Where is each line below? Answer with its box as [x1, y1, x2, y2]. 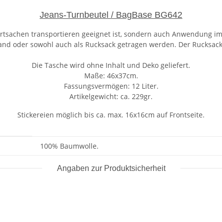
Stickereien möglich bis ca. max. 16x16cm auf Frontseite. [17, 110, 205, 119]
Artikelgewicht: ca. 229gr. [69, 91, 153, 101]
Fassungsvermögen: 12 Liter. [63, 81, 159, 91]
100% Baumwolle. [40, 141, 99, 151]
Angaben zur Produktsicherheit [56, 164, 166, 172]
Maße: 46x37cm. [84, 70, 138, 80]
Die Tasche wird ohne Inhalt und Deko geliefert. [32, 60, 190, 70]
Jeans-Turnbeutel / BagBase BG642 [40, 9, 182, 20]
